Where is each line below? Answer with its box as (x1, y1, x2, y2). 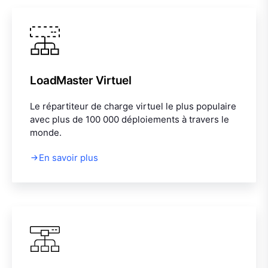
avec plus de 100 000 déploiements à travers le (30, 113, 229, 125)
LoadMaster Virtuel (30, 73, 132, 87)
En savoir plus (39, 151, 98, 163)
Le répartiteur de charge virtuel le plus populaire (30, 100, 236, 112)
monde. (30, 126, 62, 138)
